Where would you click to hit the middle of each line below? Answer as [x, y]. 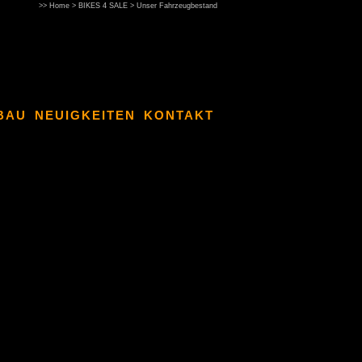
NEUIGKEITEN [85, 115]
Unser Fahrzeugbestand [177, 6]
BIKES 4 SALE [103, 6]
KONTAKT [179, 115]
